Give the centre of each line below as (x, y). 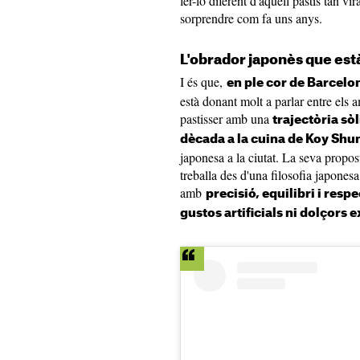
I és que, (203, 82)
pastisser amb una (226, 119)
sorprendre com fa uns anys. (251, 18)
